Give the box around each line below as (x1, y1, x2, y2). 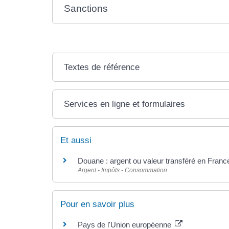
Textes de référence (64, 62, 140, 73)
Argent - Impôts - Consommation (78, 167, 167, 174)
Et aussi (60, 135, 91, 146)
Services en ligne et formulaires (64, 99, 186, 109)
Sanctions (64, 3, 108, 14)
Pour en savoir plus (60, 199, 134, 209)
